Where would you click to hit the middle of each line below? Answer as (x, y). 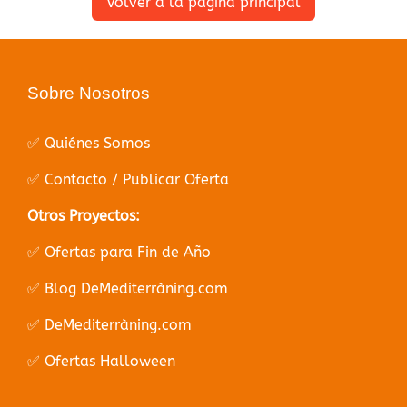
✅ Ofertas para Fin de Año (119, 252)
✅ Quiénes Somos (89, 143)
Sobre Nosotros (89, 93)
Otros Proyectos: (84, 215)
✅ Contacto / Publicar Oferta (128, 179)
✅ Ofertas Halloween (101, 361)
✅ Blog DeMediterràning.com (128, 288)
